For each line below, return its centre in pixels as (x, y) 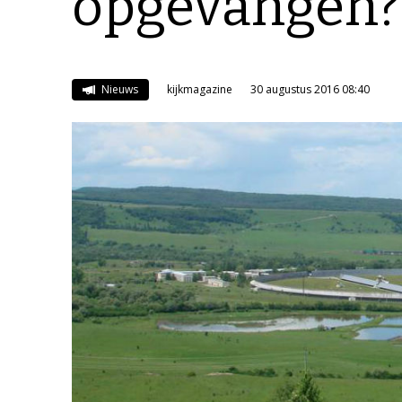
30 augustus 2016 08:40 (310, 89)
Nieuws (118, 89)
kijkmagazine (199, 89)
